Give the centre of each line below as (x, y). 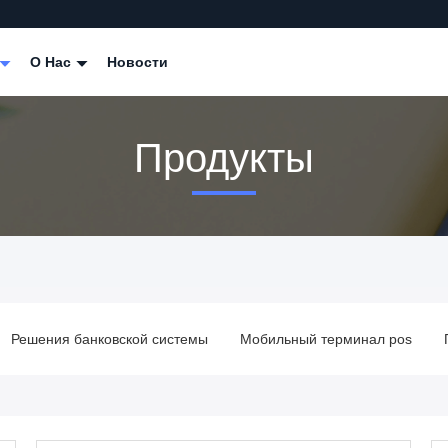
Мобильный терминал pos (326, 339)
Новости (137, 62)
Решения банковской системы (109, 339)
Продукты (224, 157)
